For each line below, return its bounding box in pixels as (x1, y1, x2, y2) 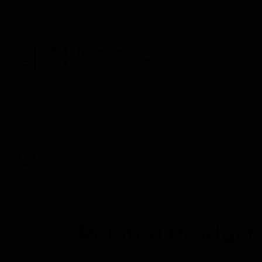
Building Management (157, 110, 245, 120)
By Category (91, 110, 138, 120)
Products (38, 110, 73, 120)
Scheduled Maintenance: (51, 146, 164, 158)
